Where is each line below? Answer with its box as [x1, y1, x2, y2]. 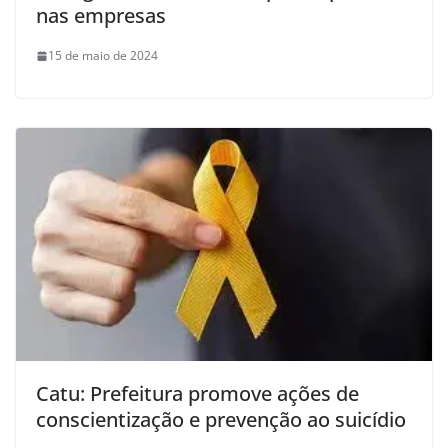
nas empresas [36, 2, 166, 30]
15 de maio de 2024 [48, 47, 158, 65]
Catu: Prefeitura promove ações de [36, 380, 359, 408]
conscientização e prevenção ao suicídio [36, 406, 406, 434]
